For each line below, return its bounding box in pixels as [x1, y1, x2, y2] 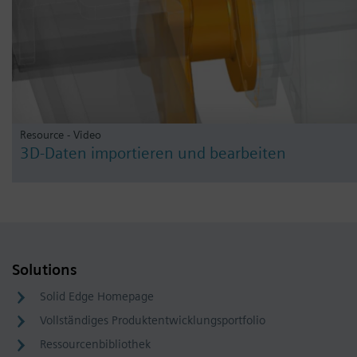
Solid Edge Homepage [40, 289, 154, 304]
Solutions [12, 261, 77, 280]
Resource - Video [20, 127, 101, 142]
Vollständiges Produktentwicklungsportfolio [40, 313, 265, 328]
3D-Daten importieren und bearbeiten [20, 143, 286, 163]
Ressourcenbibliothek [40, 337, 151, 352]
